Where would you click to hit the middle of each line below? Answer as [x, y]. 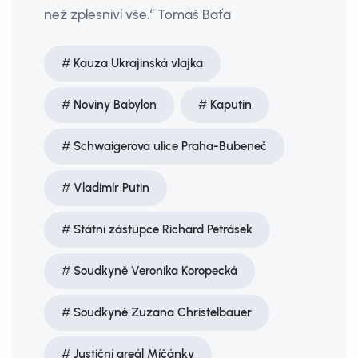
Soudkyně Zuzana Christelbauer [163, 312]
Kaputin [231, 105]
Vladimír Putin [111, 188]
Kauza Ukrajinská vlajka [138, 63]
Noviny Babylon [115, 105]
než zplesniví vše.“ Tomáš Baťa [137, 14]
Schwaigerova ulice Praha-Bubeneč [170, 146]
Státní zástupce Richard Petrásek [163, 229]
